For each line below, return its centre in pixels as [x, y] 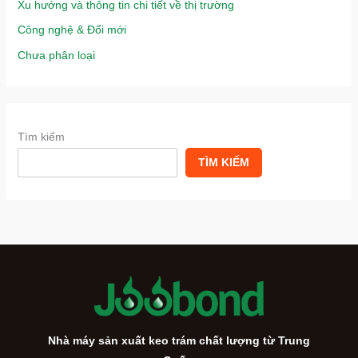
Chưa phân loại [56, 55]
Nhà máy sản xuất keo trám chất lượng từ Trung [179, 340]
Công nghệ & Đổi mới [72, 30]
